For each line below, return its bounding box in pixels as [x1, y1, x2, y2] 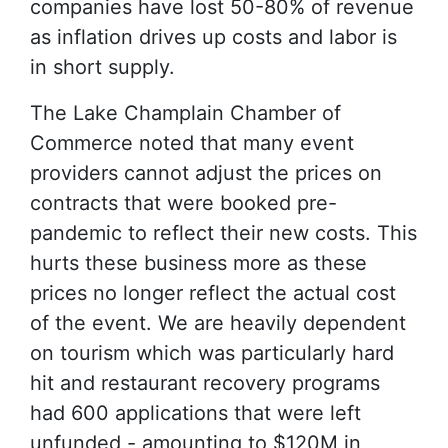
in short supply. [30, 54, 175, 79]
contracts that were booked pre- [30, 190, 337, 215]
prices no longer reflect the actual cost [30, 280, 396, 305]
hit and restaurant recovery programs [30, 370, 380, 395]
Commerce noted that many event [30, 130, 354, 155]
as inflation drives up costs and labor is [30, 24, 397, 49]
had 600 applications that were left [30, 400, 361, 425]
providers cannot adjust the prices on [30, 160, 382, 185]
